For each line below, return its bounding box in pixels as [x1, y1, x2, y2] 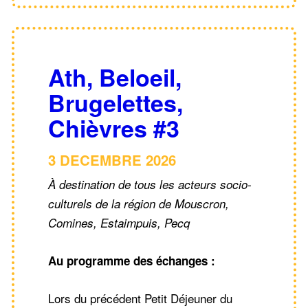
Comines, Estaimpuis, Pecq [48, 214, 190, 231]
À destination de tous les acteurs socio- [48, 175, 252, 192]
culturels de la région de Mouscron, [48, 195, 229, 212]
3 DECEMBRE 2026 [48, 149, 176, 170]
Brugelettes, [48, 85, 183, 119]
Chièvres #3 [48, 111, 179, 144]
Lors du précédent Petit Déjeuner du [48, 289, 232, 307]
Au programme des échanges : [48, 252, 215, 269]
